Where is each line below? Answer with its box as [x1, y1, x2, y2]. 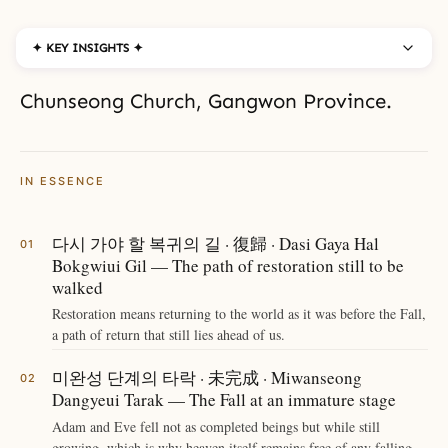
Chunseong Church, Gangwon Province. [20, 89, 392, 113]
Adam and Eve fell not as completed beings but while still [52, 416, 380, 436]
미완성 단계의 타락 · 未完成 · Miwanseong [52, 365, 362, 389]
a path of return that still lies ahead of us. [52, 325, 285, 345]
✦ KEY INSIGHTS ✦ [32, 41, 143, 55]
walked [52, 275, 103, 299]
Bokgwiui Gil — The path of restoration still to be [52, 253, 404, 277]
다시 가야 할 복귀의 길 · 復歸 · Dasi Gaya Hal [52, 231, 379, 255]
